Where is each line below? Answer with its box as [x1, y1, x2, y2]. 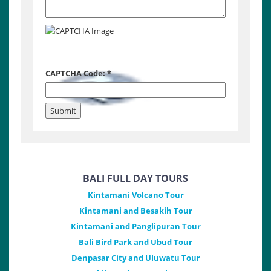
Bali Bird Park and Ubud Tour [79, 237, 192, 248]
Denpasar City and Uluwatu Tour [71, 252, 200, 264]
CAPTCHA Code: [45, 68, 105, 79]
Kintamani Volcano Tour [87, 189, 184, 201]
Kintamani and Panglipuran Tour [70, 221, 201, 232]
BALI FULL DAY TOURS [83, 172, 188, 186]
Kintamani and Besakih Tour [79, 205, 192, 217]
